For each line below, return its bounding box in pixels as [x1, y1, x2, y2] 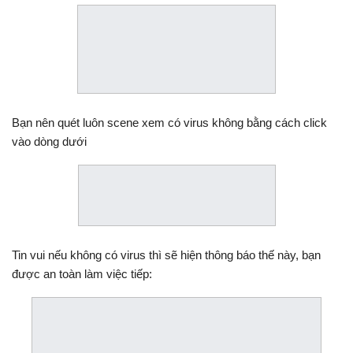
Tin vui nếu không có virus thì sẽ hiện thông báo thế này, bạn [12, 247, 321, 262]
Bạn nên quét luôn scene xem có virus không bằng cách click [12, 115, 327, 129]
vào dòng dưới [12, 134, 87, 148]
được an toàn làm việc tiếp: [12, 266, 152, 281]
